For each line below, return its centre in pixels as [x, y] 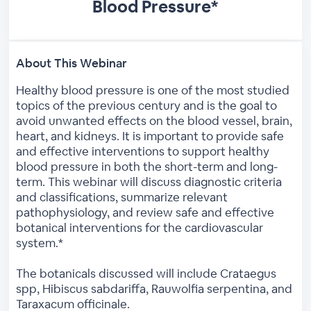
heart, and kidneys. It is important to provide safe [150, 136]
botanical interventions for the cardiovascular [140, 227]
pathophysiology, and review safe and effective [145, 212]
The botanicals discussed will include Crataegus [146, 273]
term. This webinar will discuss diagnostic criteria [149, 182]
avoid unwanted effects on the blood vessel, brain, [154, 120]
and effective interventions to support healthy [143, 151]
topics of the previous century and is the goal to [147, 105]
